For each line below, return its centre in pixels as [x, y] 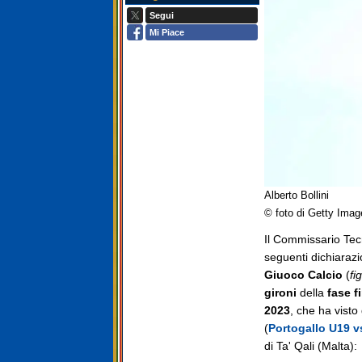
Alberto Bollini [297, 196]
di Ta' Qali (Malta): [311, 346]
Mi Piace [167, 33]
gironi [280, 293]
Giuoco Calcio [303, 275]
